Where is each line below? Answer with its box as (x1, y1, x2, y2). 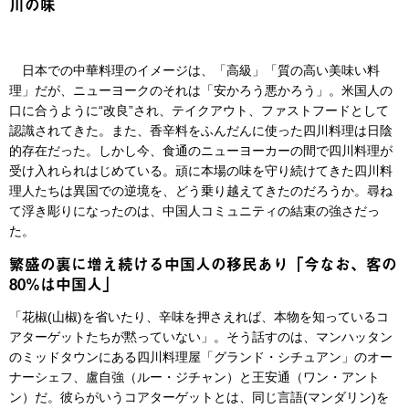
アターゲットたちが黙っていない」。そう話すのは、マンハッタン (9, 330, 393, 345)
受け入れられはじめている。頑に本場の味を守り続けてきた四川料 (9, 163, 393, 179)
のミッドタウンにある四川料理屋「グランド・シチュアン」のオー (9, 350, 393, 365)
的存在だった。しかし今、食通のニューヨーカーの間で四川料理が (9, 143, 393, 159)
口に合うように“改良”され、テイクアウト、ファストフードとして (9, 103, 389, 119)
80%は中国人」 (9, 272, 118, 297)
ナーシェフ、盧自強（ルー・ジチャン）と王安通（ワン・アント (9, 370, 380, 385)
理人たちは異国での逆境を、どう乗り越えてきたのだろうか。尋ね (9, 184, 393, 199)
